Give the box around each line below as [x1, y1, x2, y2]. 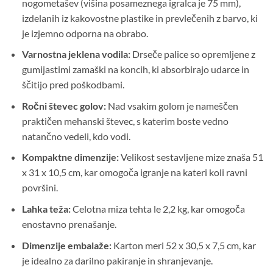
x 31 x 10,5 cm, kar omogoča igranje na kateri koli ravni [21, 166, 247, 179]
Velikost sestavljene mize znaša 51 [118, 151, 263, 163]
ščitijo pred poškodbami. [21, 79, 124, 91]
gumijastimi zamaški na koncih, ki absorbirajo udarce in [21, 63, 249, 76]
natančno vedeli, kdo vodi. [21, 130, 130, 142]
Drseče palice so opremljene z [130, 48, 255, 60]
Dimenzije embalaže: [21, 239, 112, 251]
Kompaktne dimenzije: [21, 151, 119, 163]
